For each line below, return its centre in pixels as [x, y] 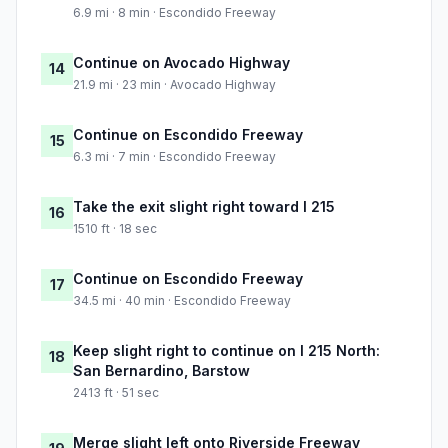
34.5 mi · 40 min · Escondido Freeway [182, 301]
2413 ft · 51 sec [116, 393]
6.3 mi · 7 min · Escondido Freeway [174, 157]
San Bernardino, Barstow [161, 371]
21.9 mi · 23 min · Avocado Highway [174, 85]
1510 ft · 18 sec [115, 229]
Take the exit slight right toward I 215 [204, 207]
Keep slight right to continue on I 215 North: [226, 351]
